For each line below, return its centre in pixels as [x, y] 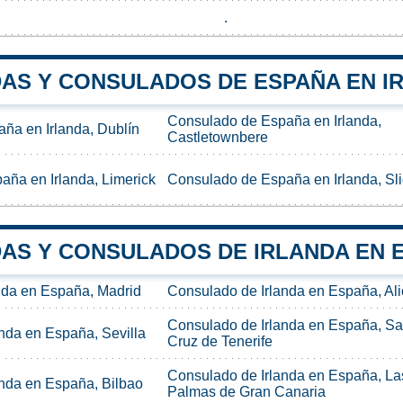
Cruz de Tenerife [220, 341]
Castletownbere [218, 137]
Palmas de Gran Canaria [246, 391]
